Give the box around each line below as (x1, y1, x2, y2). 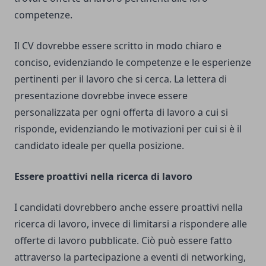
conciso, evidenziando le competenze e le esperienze (14, 56, 251, 69)
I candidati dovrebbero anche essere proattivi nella (14, 201, 243, 214)
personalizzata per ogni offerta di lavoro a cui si (14, 106, 228, 119)
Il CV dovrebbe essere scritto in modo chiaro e (14, 39, 221, 53)
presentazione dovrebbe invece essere (14, 89, 188, 103)
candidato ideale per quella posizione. (14, 139, 184, 153)
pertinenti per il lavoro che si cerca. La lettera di (14, 72, 227, 86)
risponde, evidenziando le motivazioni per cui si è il (14, 122, 242, 136)
